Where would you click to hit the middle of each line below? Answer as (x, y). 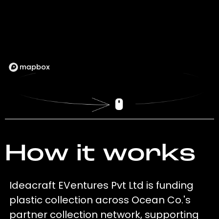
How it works (100, 155)
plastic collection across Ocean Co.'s (100, 200)
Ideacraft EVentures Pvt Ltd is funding (102, 186)
